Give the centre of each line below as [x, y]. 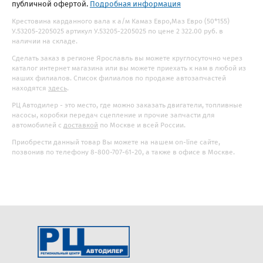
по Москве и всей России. [142, 125]
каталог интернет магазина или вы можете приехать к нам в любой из [129, 68]
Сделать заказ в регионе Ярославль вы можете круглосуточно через [127, 58]
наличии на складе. [45, 41]
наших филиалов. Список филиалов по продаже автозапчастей [119, 78]
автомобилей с [38, 125]
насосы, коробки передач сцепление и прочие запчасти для [113, 115]
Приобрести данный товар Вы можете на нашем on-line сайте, [116, 142]
